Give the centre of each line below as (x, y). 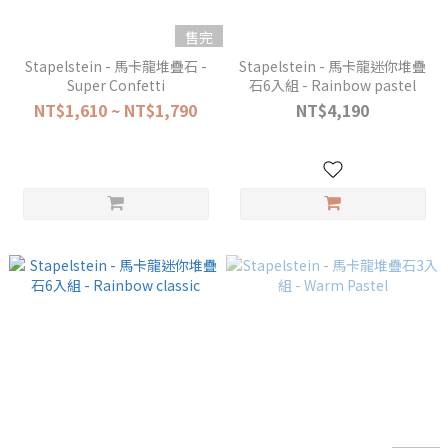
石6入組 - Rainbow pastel (332, 85)
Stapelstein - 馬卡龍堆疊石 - (115, 66)
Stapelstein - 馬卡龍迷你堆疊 (332, 66)
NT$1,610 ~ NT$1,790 (115, 110)
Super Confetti (115, 85)
